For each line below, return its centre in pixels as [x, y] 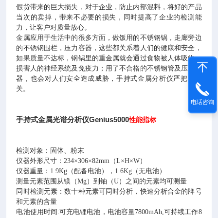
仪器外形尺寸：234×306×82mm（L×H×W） [82, 161]
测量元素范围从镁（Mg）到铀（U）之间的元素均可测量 [102, 181]
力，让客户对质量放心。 [54, 27]
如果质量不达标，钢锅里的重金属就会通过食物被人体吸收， [109, 58]
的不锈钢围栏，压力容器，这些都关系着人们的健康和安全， [109, 48]
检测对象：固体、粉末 [50, 151]
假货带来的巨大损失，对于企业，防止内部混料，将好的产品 [109, 7]
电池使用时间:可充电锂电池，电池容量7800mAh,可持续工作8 [109, 212]
